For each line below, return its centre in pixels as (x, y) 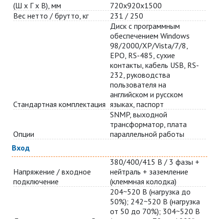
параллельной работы (147, 134)
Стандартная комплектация (60, 104)
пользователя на (138, 85)
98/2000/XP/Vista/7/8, (149, 46)
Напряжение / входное (52, 172)
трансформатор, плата (148, 124)
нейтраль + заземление (149, 172)
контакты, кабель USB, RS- (154, 65)
